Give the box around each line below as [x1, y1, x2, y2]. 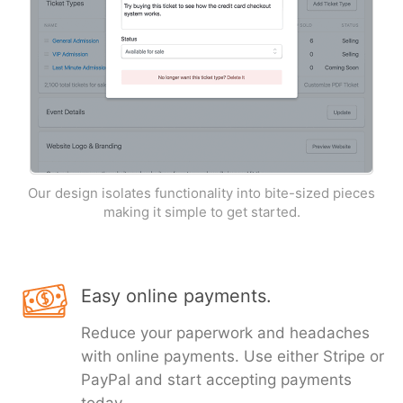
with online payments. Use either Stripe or [81, 347, 384, 365]
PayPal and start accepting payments [81, 371, 352, 389]
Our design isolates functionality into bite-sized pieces [28, 184, 375, 201]
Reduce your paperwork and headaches [81, 324, 370, 342]
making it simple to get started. [103, 203, 300, 220]
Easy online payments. [81, 285, 272, 307]
